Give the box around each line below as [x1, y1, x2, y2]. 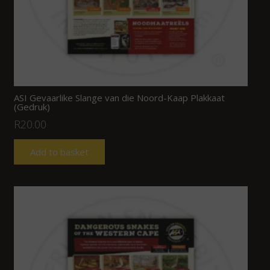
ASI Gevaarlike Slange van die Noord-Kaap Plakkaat [13, 91, 225, 104]
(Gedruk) [13, 100, 50, 113]
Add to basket [30, 145, 89, 158]
